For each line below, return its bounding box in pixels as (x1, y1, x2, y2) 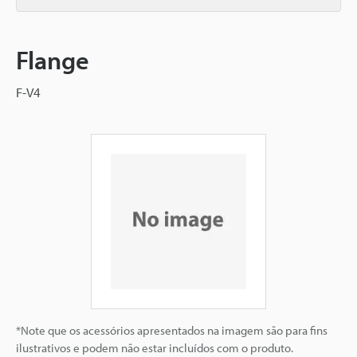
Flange (16, 44, 89, 76)
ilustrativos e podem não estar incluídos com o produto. (16, 340, 293, 355)
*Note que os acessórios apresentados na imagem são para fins (16, 323, 328, 338)
